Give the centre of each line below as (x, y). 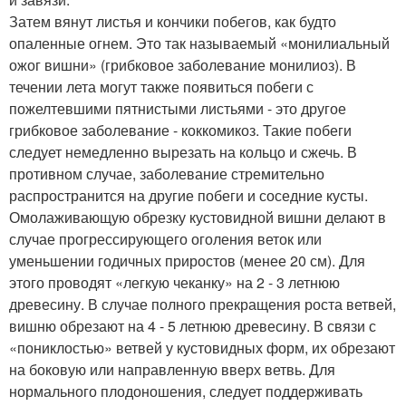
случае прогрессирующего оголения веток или (165, 238)
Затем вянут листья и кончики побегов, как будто (173, 21)
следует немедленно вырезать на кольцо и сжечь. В (183, 151)
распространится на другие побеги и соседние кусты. (188, 195)
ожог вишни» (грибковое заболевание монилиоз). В (183, 64)
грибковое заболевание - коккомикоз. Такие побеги (180, 130)
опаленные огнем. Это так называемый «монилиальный (199, 43)
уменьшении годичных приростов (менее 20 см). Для (187, 260)
